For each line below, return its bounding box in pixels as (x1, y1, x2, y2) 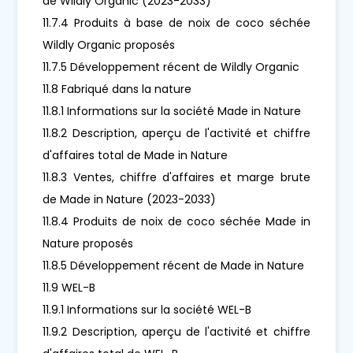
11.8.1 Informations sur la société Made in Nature (43, 102, 302, 119)
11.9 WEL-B (43, 279, 96, 295)
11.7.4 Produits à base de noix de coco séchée (43, 14, 310, 31)
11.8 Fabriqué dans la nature (43, 80, 192, 97)
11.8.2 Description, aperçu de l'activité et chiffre (43, 124, 310, 141)
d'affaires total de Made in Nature (43, 147, 229, 163)
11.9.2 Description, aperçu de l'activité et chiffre (43, 323, 310, 340)
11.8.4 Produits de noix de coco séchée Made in (43, 213, 310, 229)
